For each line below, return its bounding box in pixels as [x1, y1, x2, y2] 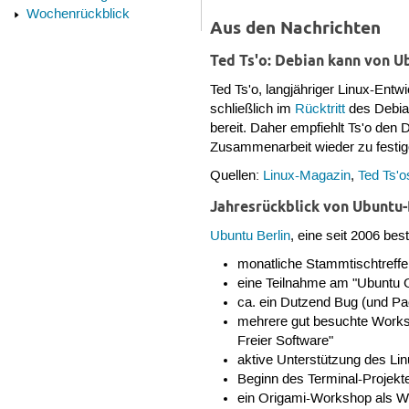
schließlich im [210, 100, 296, 118]
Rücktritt [295, 100, 346, 118]
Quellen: [210, 168, 264, 185]
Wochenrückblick [26, 6, 130, 24]
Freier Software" [236, 332, 333, 350]
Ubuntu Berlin [210, 227, 291, 245]
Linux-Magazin [263, 168, 351, 185]
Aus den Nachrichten [210, 17, 382, 39]
